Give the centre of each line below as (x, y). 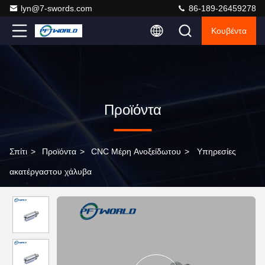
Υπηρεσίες (216, 151)
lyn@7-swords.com (56, 8)
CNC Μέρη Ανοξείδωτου (136, 151)
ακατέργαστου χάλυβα (51, 172)
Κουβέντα (229, 31)
